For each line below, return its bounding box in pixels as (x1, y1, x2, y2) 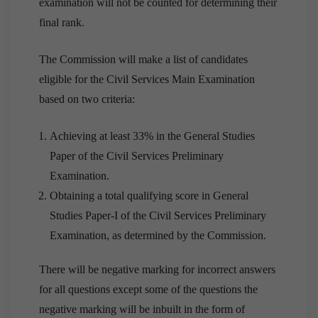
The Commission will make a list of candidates (39, 53, 248, 65)
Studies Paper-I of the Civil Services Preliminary (50, 209, 266, 221)
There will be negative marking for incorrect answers (39, 263, 275, 275)
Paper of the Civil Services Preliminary (50, 149, 224, 162)
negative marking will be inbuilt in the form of (39, 302, 245, 315)
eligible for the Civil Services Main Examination (39, 72, 255, 85)
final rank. (39, 16, 84, 28)
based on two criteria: (39, 92, 138, 105)
